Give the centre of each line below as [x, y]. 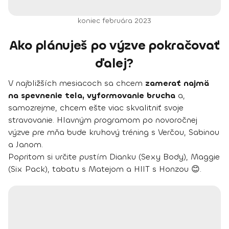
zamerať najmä [177, 83]
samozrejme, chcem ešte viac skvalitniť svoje [96, 107]
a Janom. [26, 144]
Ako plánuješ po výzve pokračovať [114, 45]
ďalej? [114, 63]
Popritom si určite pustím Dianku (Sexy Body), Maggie [114, 156]
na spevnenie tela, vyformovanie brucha [92, 95]
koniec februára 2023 [114, 20]
